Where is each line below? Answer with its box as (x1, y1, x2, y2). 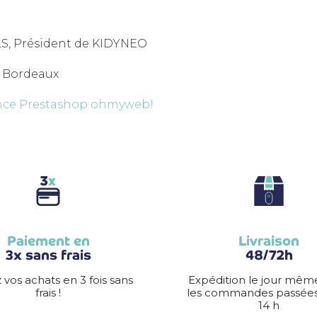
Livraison (238, 232, 299, 250)
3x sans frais (5, 246, 91, 264)
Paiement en (6, 232, 90, 250)
